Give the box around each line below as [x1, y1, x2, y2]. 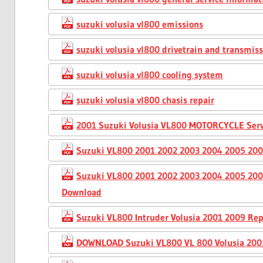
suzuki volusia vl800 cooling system [76, 68, 223, 80]
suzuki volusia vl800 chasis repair [76, 93, 214, 106]
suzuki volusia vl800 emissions [76, 18, 203, 30]
